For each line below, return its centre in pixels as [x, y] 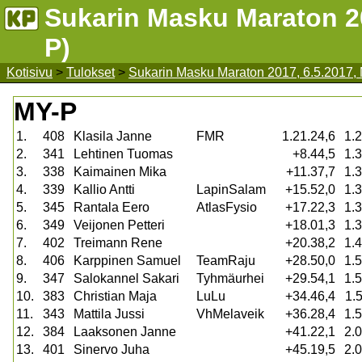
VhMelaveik [230, 314]
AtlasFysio [227, 208]
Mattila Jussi [109, 314]
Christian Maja [115, 297]
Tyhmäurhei [230, 279]
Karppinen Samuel [127, 261]
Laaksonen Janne [125, 332]
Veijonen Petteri [119, 225]
